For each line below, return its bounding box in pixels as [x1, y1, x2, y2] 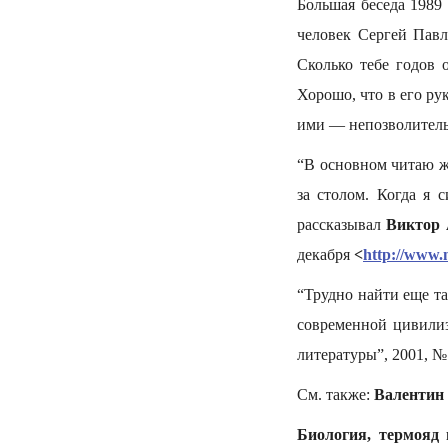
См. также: [297, 386, 374, 403]
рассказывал [297, 216, 387, 233]
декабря [297, 246, 354, 263]
